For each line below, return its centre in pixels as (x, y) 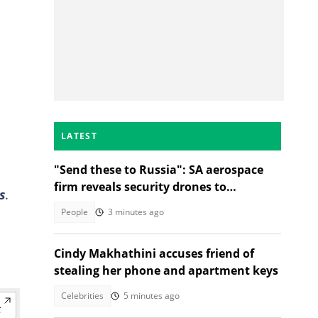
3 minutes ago (136, 212)
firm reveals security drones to (140, 187)
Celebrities (82, 296)
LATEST (79, 136)
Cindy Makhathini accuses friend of (154, 253)
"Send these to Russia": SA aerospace (159, 170)
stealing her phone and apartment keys (166, 270)
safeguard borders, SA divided (138, 204)
